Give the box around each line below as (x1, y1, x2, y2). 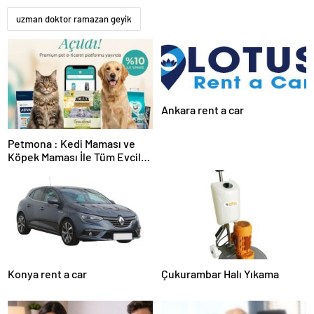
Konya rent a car (8, 267, 87, 281)
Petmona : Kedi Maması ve (8, 136, 135, 150)
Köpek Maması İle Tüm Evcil (8, 149, 141, 163)
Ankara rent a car (161, 102, 244, 116)
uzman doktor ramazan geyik (16, 13, 132, 25)
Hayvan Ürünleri (8, 163, 86, 177)
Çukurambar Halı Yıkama (161, 267, 279, 281)
